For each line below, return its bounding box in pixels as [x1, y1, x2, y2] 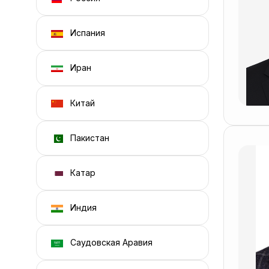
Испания [67, 28, 105, 38]
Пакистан [67, 132, 109, 143]
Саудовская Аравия [67, 237, 153, 248]
